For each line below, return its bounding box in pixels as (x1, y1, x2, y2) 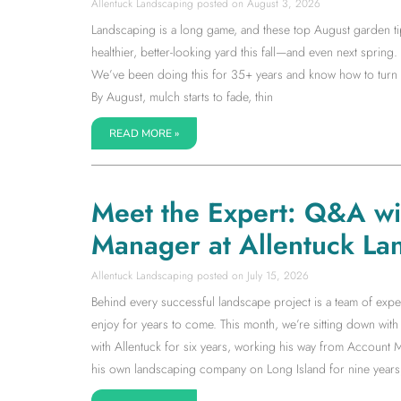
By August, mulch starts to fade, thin (91, 87, 273, 106)
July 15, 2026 (243, 267, 309, 284)
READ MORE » (109, 125, 179, 141)
